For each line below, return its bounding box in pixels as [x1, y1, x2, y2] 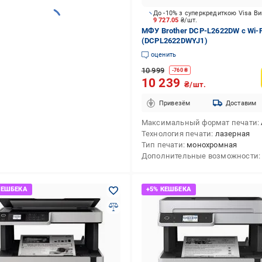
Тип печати [141, 140, 183, 149]
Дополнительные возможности [141, 151, 258, 160]
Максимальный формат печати [141, 118, 257, 127]
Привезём [158, 99, 191, 107]
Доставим [225, 99, 257, 107]
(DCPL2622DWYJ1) [141, 36, 208, 45]
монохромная [187, 140, 237, 149]
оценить [150, 51, 177, 58]
